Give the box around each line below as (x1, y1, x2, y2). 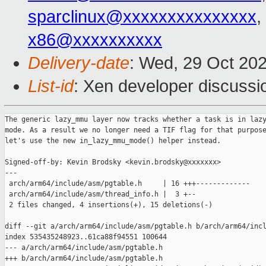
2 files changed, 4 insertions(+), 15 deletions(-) (5, 201, 213, 210)
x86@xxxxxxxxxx (28, 30, 162, 50)
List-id (28, 77, 74, 96)
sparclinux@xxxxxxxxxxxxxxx (28, 7, 256, 27)
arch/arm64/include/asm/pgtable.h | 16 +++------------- (5, 179, 250, 188)
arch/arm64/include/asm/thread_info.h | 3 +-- (5, 190, 196, 199)
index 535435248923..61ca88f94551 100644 (5, 233, 167, 242)
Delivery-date (28, 53, 129, 73)
